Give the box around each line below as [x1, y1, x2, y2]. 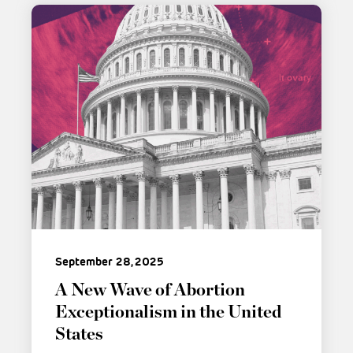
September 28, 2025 [55, 254, 164, 269]
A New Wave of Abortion [55, 281, 245, 299]
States [55, 325, 103, 343]
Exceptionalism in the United [55, 303, 281, 321]
